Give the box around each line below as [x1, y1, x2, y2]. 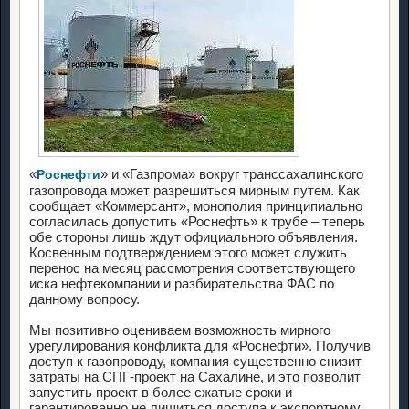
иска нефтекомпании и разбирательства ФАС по [29, 275, 334, 291]
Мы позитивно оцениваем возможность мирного [29, 321, 330, 338]
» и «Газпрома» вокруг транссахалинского [100, 165, 363, 182]
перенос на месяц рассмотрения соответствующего [29, 259, 355, 276]
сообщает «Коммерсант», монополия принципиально [29, 197, 362, 214]
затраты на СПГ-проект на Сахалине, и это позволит [29, 368, 361, 384]
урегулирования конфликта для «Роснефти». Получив [29, 337, 371, 353]
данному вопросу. [29, 290, 140, 307]
